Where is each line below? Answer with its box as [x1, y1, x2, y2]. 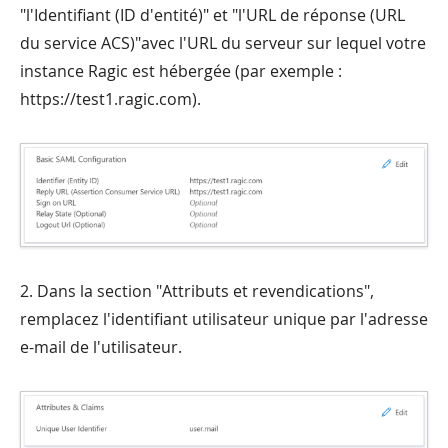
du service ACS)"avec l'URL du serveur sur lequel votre [20, 32, 426, 55]
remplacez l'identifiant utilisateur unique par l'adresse [20, 307, 428, 330]
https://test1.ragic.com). [20, 88, 201, 111]
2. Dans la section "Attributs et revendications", [20, 279, 374, 302]
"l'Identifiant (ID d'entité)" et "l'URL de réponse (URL [20, 4, 405, 27]
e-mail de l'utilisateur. [20, 335, 182, 358]
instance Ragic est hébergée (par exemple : [20, 60, 342, 83]
